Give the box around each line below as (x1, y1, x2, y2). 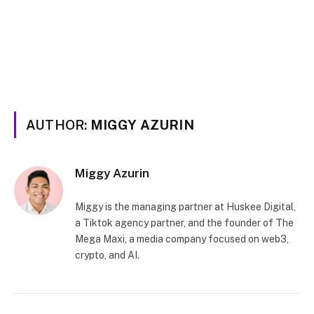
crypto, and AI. (75, 250, 139, 261)
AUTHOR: (26, 117, 90, 132)
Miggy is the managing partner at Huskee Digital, (75, 201, 296, 212)
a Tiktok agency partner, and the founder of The (75, 217, 294, 228)
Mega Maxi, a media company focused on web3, (75, 233, 289, 245)
